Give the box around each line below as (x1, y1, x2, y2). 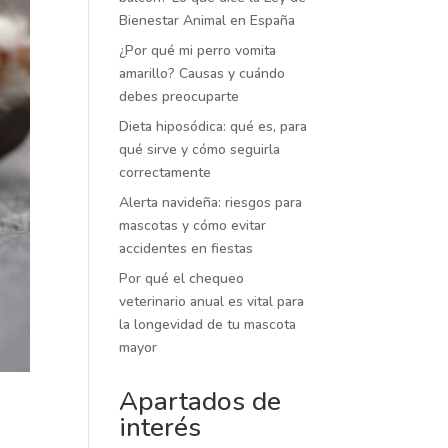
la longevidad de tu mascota (119, 315, 297, 334)
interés (119, 410, 202, 445)
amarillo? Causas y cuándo (119, 64, 286, 83)
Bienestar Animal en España (119, 11, 296, 30)
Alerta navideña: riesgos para (119, 193, 303, 212)
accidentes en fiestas (119, 239, 254, 258)
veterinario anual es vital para (119, 292, 305, 311)
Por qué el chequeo (119, 269, 245, 288)
